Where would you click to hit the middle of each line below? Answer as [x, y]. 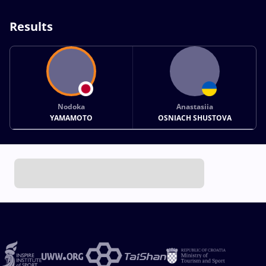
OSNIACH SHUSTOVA [194, 118]
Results [31, 26]
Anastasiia [194, 106]
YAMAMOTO [72, 118]
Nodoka [72, 106]
